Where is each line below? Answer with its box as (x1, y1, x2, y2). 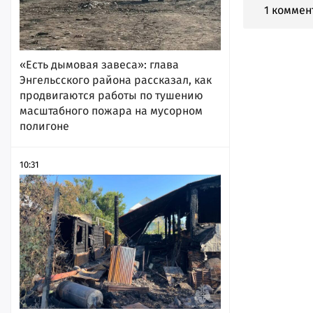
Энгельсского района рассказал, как (20, 73, 212, 87)
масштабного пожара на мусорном (20, 103, 203, 117)
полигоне (20, 119, 69, 133)
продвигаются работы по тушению (20, 88, 203, 102)
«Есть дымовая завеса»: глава (20, 57, 179, 71)
